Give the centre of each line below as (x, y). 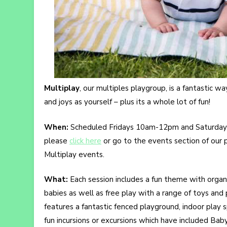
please (57, 141)
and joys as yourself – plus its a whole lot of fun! (127, 102)
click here (85, 141)
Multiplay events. (74, 154)
